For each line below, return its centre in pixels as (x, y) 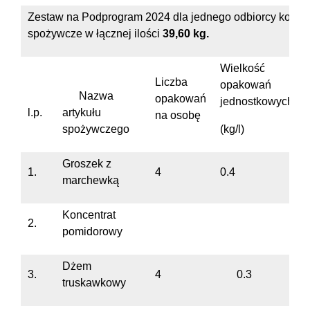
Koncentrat (89, 215)
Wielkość (243, 69)
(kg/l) (232, 129)
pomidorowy (92, 232)
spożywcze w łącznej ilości (95, 34)
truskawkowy (94, 283)
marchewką (91, 181)
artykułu (82, 113)
